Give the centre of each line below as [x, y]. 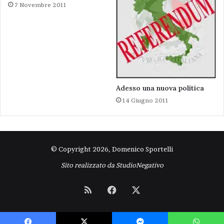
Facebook [136, 189]
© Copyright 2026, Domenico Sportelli [112, 149]
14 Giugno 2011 [145, 100]
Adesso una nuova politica [160, 88]
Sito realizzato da [88, 165]
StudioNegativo [139, 165]
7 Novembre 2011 [40, 5]
